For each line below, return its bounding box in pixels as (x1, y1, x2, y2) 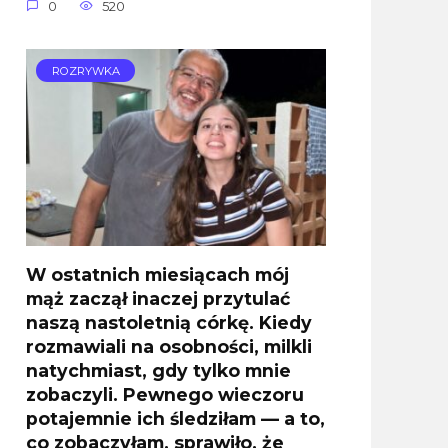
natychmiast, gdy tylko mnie (26, 359, 291, 381)
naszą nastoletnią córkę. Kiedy (26, 311, 312, 333)
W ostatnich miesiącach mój (26, 263, 289, 285)
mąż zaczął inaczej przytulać (26, 287, 290, 309)
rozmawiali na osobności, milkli (26, 335, 312, 357)
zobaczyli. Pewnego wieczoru (26, 383, 304, 405)
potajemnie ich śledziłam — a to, (26, 407, 325, 429)
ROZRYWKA (51, 63, 120, 78)
